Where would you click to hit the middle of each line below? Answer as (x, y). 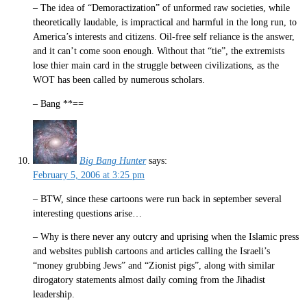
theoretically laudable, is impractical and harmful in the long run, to (165, 23)
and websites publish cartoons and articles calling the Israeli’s (151, 251)
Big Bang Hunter (113, 161)
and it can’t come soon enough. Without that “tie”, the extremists (159, 51)
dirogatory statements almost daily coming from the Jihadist (149, 280)
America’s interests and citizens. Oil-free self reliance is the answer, (164, 37)
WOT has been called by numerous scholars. (119, 80)
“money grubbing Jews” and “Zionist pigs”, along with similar (154, 266)
